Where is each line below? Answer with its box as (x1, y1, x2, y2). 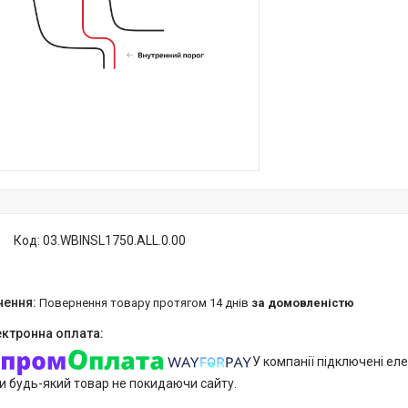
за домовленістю (251, 296, 354, 310)
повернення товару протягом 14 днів (47, 296, 251, 310)
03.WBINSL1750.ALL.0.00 (43, 233, 186, 248)
